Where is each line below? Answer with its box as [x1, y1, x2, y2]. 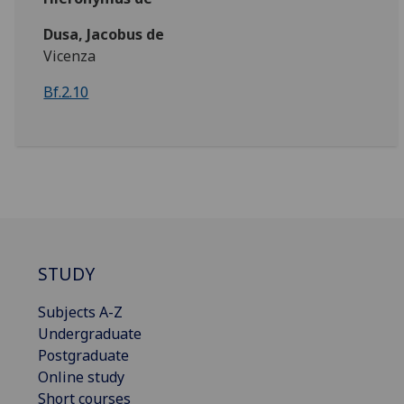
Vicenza [43, 46, 96, 66]
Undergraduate [38, 323, 142, 344]
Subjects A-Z [38, 301, 123, 322]
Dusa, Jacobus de [43, 24, 165, 44]
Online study [38, 366, 124, 387]
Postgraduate [38, 344, 129, 365]
